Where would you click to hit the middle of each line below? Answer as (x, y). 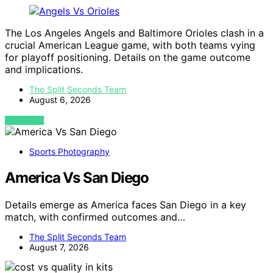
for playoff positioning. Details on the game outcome (128, 57)
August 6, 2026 (60, 99)
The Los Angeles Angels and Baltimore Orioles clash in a (134, 33)
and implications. (44, 69)
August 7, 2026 (59, 247)
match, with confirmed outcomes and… (95, 217)
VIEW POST (25, 120)
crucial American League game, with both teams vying (130, 45)
